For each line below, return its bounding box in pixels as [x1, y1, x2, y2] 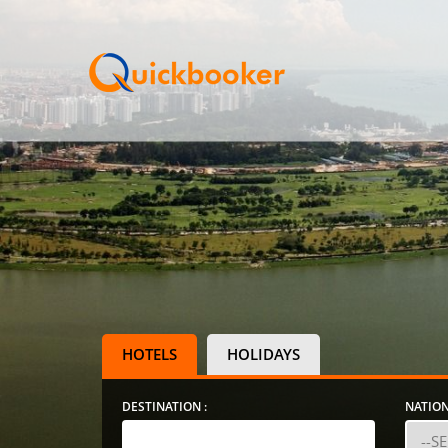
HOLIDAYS [227, 344, 300, 364]
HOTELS [122, 344, 177, 364]
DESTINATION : [122, 398, 207, 415]
